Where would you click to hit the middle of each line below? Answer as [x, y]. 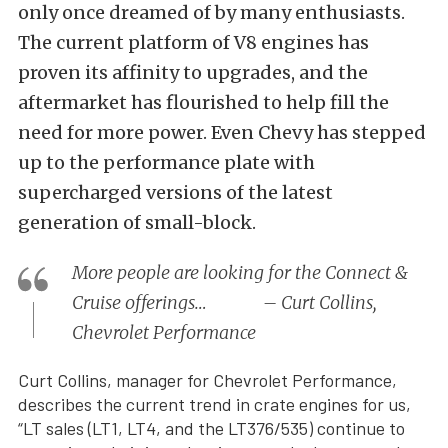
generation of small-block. [137, 223]
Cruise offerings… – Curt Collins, [224, 303]
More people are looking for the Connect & [240, 273]
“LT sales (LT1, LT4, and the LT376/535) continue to [211, 428]
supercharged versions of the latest [175, 193]
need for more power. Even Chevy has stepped [222, 133]
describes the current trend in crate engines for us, [214, 404]
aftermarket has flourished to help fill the [203, 103]
